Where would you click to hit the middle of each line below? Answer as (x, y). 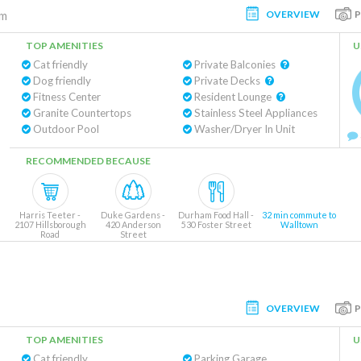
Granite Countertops (81, 113)
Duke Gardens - (133, 215)
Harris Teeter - (50, 215)
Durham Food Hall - (216, 215)
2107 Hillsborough (50, 224)
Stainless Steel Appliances (254, 113)
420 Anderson (133, 224)
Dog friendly (61, 81)
